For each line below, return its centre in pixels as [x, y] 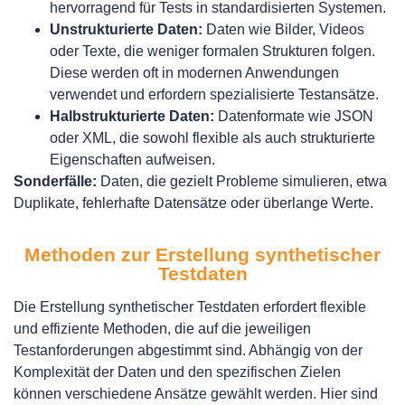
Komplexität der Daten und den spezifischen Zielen [177, 372]
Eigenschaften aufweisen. [132, 160]
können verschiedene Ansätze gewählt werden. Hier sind [196, 394]
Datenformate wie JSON [294, 117]
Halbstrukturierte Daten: [132, 117]
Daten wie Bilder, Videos [283, 30]
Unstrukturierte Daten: [126, 30]
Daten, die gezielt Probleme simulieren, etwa [242, 182]
